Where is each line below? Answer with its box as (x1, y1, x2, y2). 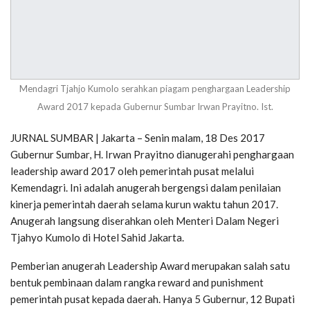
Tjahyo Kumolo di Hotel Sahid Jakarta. (10, 231, 184, 244)
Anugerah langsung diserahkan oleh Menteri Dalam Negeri (10, 215, 279, 228)
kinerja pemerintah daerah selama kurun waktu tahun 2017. (10, 198, 278, 211)
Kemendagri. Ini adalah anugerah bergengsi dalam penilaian (10, 181, 281, 194)
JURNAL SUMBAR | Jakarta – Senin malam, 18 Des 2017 (10, 131, 265, 145)
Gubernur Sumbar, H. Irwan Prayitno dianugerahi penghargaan (10, 148, 294, 161)
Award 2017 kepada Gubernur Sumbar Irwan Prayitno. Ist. (37, 101, 273, 113)
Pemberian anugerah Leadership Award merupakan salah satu (10, 259, 290, 273)
